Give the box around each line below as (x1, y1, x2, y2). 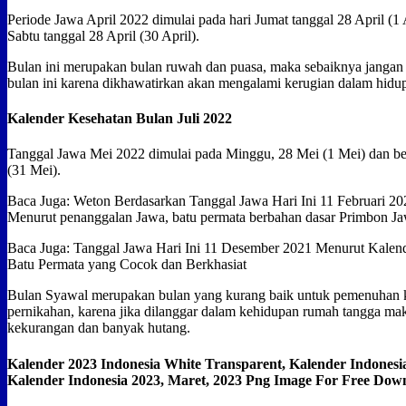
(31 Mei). (7, 162, 61, 179)
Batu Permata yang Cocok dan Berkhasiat (7, 256, 246, 273)
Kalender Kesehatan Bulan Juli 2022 (7, 111, 232, 127)
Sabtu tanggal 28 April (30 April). (7, 27, 199, 43)
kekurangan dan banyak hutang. (7, 320, 190, 336)
